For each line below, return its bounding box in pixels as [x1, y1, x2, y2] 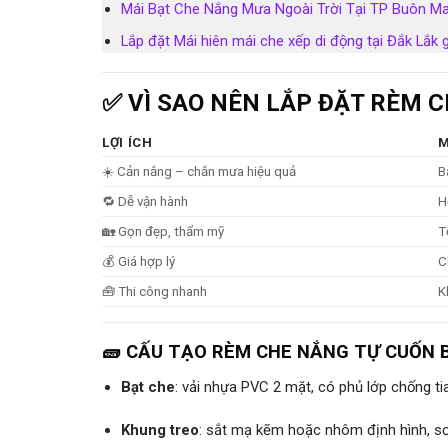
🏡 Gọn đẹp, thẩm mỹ [102, 224, 224, 240]
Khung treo [121, 420, 200, 439]
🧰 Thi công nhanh [102, 284, 207, 300]
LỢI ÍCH [102, 135, 153, 151]
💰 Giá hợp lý [102, 254, 175, 270]
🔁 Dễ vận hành [102, 194, 188, 210]
